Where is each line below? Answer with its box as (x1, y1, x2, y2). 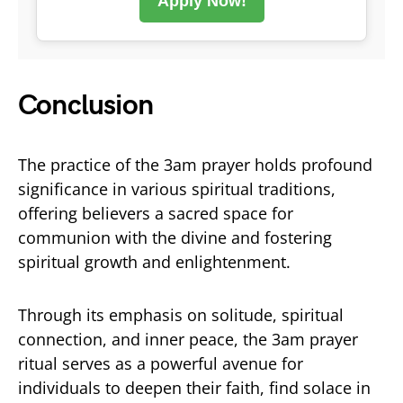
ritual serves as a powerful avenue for (18, 352, 303, 374)
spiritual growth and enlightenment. (18, 250, 291, 273)
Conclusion (18, 87, 153, 123)
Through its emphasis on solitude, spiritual (18, 303, 344, 326)
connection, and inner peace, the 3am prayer (18, 327, 358, 350)
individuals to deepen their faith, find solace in (18, 376, 371, 399)
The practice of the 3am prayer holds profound (18, 153, 372, 175)
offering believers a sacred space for (18, 201, 293, 224)
